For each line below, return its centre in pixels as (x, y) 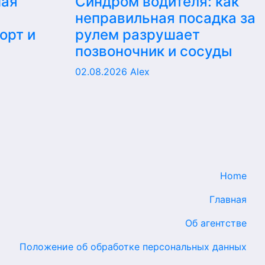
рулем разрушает (138, 35)
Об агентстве (216, 223)
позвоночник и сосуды (154, 51)
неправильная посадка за (165, 18)
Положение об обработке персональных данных (133, 247)
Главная (228, 199)
